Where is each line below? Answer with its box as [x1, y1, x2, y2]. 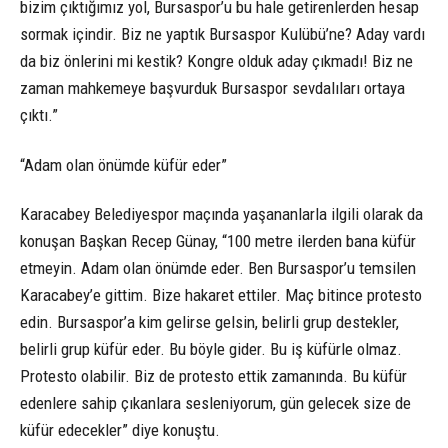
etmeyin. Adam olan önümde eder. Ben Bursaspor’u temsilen [20, 257, 416, 278]
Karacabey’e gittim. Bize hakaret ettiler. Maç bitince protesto [20, 284, 422, 305]
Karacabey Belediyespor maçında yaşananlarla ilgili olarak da [20, 203, 423, 224]
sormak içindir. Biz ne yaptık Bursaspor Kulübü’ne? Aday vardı [20, 24, 425, 45]
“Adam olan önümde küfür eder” [20, 154, 227, 175]
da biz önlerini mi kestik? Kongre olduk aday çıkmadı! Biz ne [20, 51, 413, 72]
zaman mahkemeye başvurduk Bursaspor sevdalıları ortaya [20, 78, 405, 99]
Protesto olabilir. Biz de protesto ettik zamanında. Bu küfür [20, 365, 407, 386]
